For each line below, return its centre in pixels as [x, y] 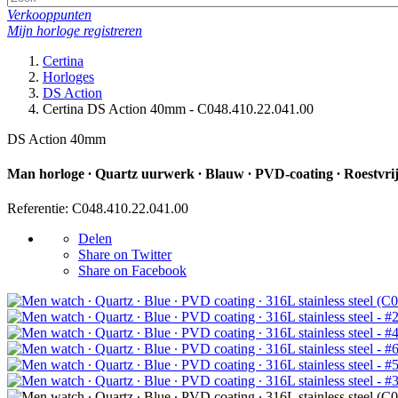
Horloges [68, 76]
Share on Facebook [132, 271]
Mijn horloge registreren [75, 30]
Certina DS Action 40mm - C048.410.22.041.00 [178, 108]
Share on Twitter [125, 255]
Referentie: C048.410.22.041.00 [98, 209]
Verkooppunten [49, 14]
